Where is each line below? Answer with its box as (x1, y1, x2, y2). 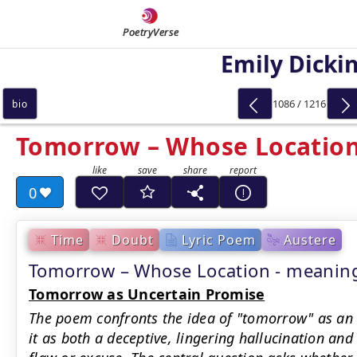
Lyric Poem (182, 230, 256, 249)
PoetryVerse (123, 25, 179, 39)
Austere (284, 230, 336, 249)
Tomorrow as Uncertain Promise (29, 284, 265, 304)
